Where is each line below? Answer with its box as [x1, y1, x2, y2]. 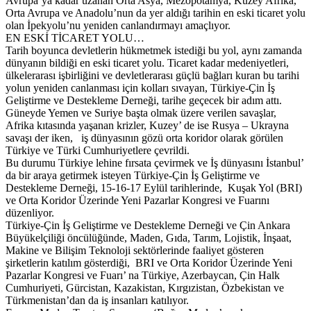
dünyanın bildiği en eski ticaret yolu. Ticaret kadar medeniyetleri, [6, 57, 289, 69]
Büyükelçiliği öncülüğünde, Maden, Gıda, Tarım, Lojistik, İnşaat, [6, 232, 292, 244]
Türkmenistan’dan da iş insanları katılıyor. [6, 294, 189, 307]
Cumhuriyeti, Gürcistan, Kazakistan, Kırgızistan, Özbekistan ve [6, 282, 284, 294]
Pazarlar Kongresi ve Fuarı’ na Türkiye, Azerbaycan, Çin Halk [6, 269, 280, 282]
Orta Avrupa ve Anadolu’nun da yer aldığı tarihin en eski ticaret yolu [6, 7, 305, 19]
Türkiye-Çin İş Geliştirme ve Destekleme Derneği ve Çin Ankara [6, 219, 290, 232]
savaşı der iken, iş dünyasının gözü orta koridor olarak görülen [6, 132, 283, 144]
